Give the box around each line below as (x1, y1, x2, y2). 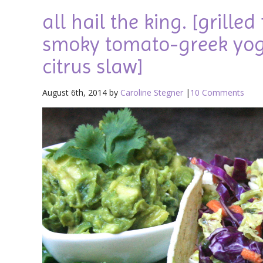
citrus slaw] (42, 54, 143, 78)
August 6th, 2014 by (42, 86, 120, 98)
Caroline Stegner (120, 86, 183, 98)
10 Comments (190, 86, 244, 98)
